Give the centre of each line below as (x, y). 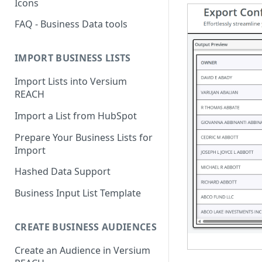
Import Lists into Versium (71, 82)
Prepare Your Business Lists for (84, 137)
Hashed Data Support (63, 172)
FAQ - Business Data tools (71, 24)
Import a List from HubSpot (76, 116)
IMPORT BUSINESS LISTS (73, 58)
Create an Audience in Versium (82, 250)
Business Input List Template (78, 193)
